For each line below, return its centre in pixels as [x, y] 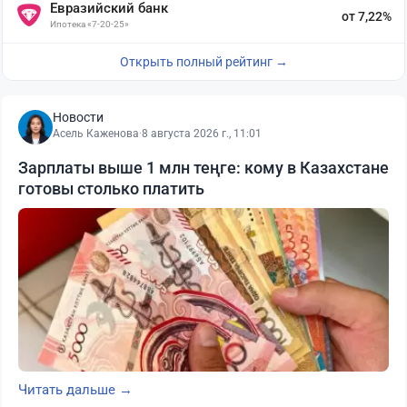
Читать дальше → [75, 390]
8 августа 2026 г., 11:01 [202, 134]
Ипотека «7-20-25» [89, 25]
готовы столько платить [111, 189]
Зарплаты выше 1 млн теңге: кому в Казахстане [203, 168]
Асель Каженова [96, 134]
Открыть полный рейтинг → [203, 62]
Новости [78, 118]
